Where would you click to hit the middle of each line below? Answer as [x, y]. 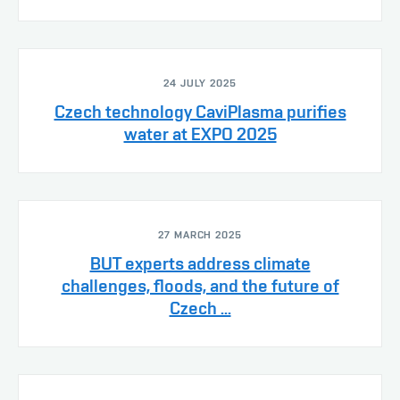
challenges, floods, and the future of [200, 285]
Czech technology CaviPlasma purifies [200, 111]
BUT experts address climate [200, 263]
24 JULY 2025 [200, 83]
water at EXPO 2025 [200, 133]
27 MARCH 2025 [200, 234]
